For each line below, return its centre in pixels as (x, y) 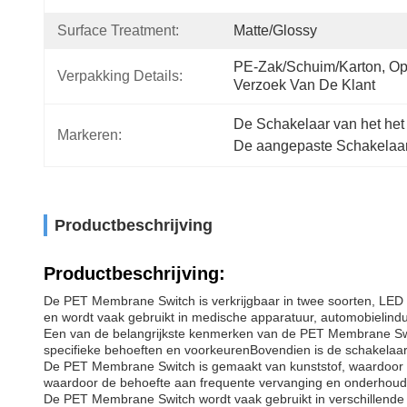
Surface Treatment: (118, 30)
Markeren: (89, 135)
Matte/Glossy (275, 30)
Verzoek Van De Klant (304, 85)
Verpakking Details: (120, 76)
